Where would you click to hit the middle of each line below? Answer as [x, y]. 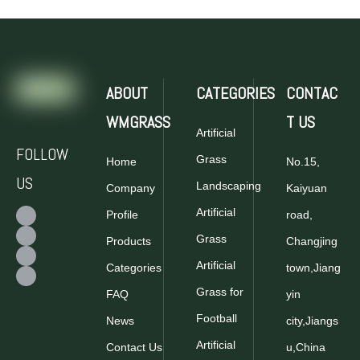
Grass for [220, 292]
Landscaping [229, 186]
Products [129, 241]
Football [217, 318]
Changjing [312, 241]
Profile [122, 215]
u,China [306, 347]
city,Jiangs [312, 321]
